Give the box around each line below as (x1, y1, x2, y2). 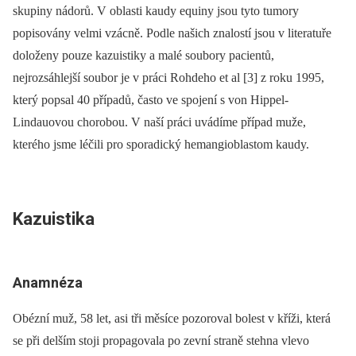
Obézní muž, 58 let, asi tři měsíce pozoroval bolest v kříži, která (13, 311, 331, 325)
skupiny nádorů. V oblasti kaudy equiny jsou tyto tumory (13, 3, 299, 17)
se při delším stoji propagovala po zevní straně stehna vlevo (13, 334, 309, 347)
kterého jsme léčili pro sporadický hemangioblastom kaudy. (13, 137, 309, 151)
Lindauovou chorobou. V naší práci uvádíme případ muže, (13, 114, 306, 129)
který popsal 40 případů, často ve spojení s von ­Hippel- (13, 92, 288, 106)
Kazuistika (13, 208, 95, 229)
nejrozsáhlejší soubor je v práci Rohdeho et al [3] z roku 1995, (13, 70, 324, 84)
